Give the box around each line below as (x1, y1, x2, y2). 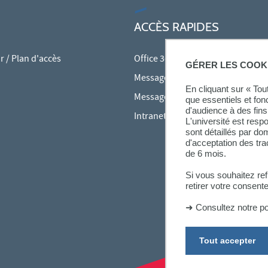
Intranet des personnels (134, 109, 230, 124)
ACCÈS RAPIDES (134, 19, 219, 34)
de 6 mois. (185, 148, 226, 159)
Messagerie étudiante (134, 90, 220, 105)
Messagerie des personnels (134, 71, 243, 86)
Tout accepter (199, 236, 255, 246)
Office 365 (134, 52, 174, 67)
